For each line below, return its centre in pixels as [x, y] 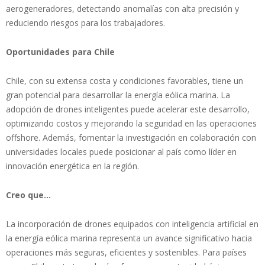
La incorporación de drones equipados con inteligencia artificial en [132, 224]
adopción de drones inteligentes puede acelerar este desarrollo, [128, 109]
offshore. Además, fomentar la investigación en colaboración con [131, 138]
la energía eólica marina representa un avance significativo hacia [129, 238]
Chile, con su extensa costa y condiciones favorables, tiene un [125, 81]
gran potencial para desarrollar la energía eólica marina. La [118, 95]
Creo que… [28, 195]
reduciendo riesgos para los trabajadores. [85, 23]
